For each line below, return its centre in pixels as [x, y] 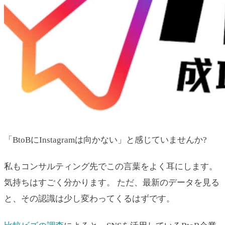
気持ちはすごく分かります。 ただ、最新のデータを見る [112, 183]
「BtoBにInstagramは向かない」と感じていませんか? [105, 140]
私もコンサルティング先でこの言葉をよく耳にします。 [111, 167]
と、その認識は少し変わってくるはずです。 [89, 199]
